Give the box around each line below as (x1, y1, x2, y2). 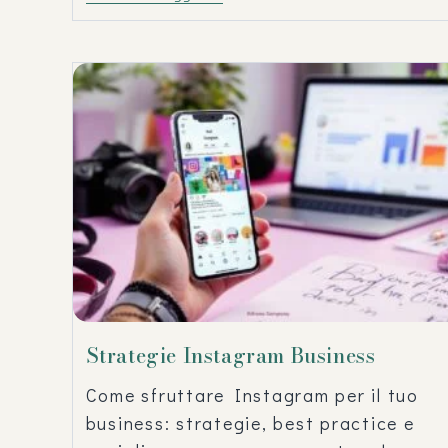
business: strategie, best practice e (85, 411, 415, 436)
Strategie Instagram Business (85, 340, 376, 372)
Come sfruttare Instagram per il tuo (85, 383, 419, 408)
